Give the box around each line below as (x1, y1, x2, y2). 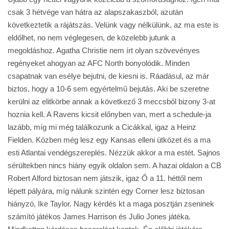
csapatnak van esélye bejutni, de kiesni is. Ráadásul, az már (8, 72, 209, 80)
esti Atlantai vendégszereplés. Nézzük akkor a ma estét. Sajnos (8, 148, 220, 157)
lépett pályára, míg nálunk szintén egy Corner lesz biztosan (8, 187, 204, 195)
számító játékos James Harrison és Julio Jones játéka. (8, 212, 191, 221)
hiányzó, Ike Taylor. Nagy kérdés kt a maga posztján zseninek (8, 199, 214, 208)
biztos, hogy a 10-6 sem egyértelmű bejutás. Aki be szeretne (8, 84, 209, 93)
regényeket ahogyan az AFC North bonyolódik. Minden (8, 59, 190, 67)
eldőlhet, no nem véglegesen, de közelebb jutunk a (8, 33, 175, 42)
